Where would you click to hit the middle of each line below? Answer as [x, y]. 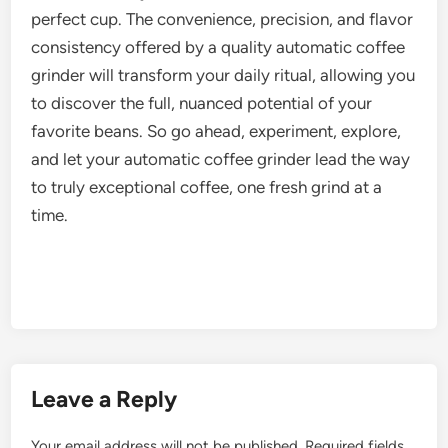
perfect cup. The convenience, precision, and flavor [222, 19]
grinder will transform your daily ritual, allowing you [223, 75]
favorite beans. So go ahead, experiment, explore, [216, 131]
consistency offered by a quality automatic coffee [218, 47]
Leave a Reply [104, 399]
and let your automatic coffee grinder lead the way [221, 159]
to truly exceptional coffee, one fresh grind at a [207, 187]
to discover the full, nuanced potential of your [202, 103]
